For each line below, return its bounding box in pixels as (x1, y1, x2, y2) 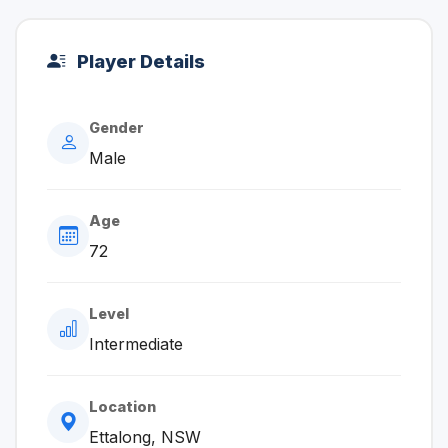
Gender (89, 119, 144, 136)
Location (89, 398, 156, 415)
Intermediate (89, 334, 183, 354)
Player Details (73, 50, 205, 72)
